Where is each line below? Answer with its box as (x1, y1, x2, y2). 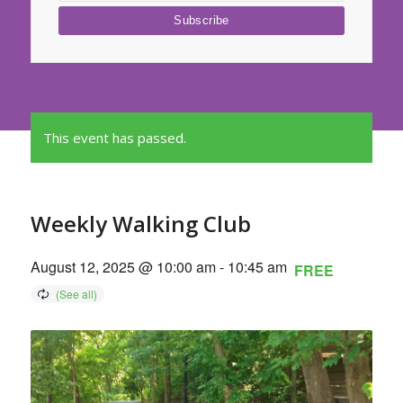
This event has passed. (42, 129, 186, 147)
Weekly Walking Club (30, 209, 251, 238)
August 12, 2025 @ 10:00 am (30, 256, 216, 277)
